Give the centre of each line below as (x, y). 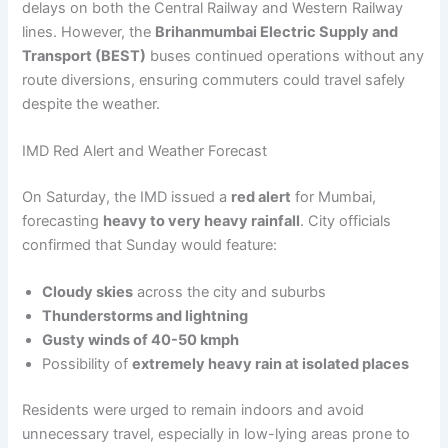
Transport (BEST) (84, 55)
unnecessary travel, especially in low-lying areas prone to (216, 433)
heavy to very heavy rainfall (202, 220)
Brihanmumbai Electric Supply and (277, 31)
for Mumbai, (334, 196)
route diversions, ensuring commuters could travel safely (214, 79)
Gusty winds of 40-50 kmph (141, 340)
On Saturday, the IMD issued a (127, 196)
